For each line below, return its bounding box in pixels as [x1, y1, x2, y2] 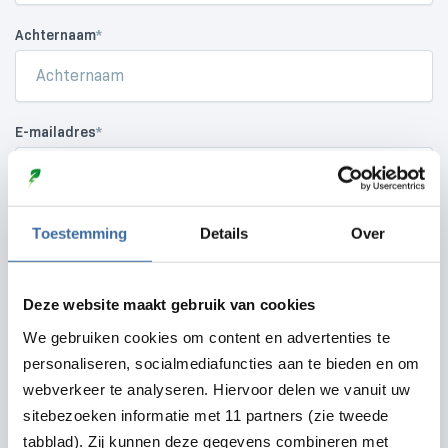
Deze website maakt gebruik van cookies [23, 295, 316, 313]
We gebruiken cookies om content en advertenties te [23, 328, 390, 346]
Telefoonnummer [15, 220, 128, 238]
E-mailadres [15, 123, 96, 141]
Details [199, 224, 249, 242]
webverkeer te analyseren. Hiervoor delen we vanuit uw [23, 380, 411, 398]
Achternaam [15, 26, 96, 44]
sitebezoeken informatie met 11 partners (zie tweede [23, 406, 389, 424]
